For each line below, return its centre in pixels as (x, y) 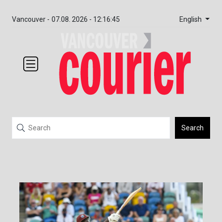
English (191, 19)
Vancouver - (31, 19)
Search (193, 128)
